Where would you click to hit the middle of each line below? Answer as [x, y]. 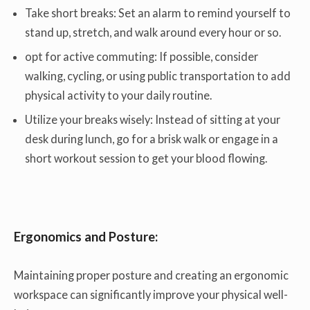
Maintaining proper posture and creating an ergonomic [151, 275]
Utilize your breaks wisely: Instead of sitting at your [153, 119]
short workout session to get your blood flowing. [146, 158]
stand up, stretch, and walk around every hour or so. [153, 32]
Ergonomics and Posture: [86, 236]
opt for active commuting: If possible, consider [142, 56]
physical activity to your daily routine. [119, 95]
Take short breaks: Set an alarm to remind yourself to [158, 12]
